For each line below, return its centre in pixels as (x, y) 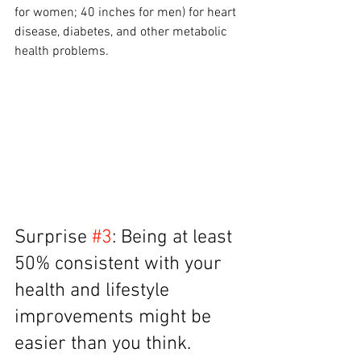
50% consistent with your (120, 264)
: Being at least (174, 237)
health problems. (62, 52)
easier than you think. (103, 344)
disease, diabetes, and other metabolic (122, 33)
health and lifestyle (94, 290)
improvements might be (115, 317)
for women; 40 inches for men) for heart (127, 13)
